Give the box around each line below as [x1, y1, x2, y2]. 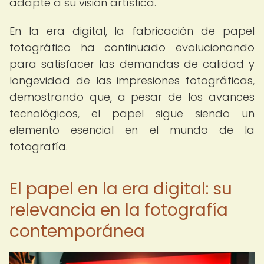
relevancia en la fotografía [9, 199, 228, 222]
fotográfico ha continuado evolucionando [9, 40, 255, 55]
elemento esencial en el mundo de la [9, 123, 255, 137]
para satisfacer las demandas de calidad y [9, 57, 255, 71]
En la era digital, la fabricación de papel [9, 24, 255, 38]
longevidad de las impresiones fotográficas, [9, 73, 255, 88]
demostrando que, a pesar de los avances [9, 90, 255, 104]
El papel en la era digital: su [9, 177, 232, 200]
